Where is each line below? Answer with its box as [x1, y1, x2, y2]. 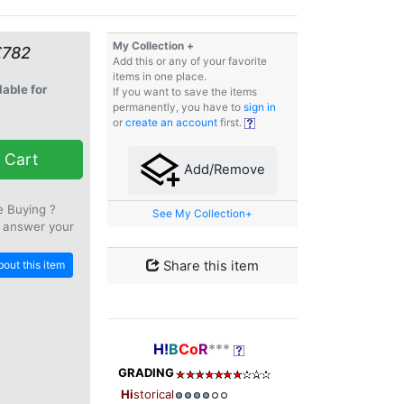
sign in [243, 101, 276, 115]
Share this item [163, 258, 259, 275]
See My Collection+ [152, 207, 252, 221]
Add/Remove [180, 161, 265, 179]
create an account [125, 116, 217, 130]
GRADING [118, 365, 174, 381]
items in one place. [113, 70, 207, 84]
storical [133, 387, 174, 402]
